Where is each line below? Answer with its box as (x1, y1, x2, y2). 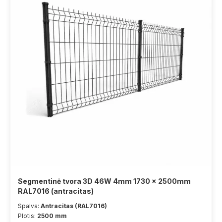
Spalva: (18, 202, 41, 210)
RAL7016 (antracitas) (18, 187, 94, 195)
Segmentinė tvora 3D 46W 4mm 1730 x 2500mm (18, 177, 191, 185)
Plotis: (18, 212, 37, 220)
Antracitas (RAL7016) (41, 202, 107, 210)
